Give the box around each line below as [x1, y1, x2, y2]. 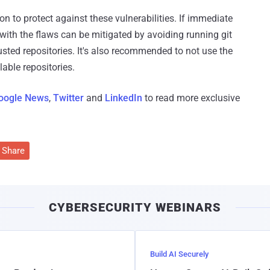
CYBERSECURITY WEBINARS [49, 200, 221, 215]
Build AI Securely [150, 250, 209, 259]
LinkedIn [105, 92, 142, 104]
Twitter [53, 92, 84, 104]
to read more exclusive [142, 92, 240, 104]
